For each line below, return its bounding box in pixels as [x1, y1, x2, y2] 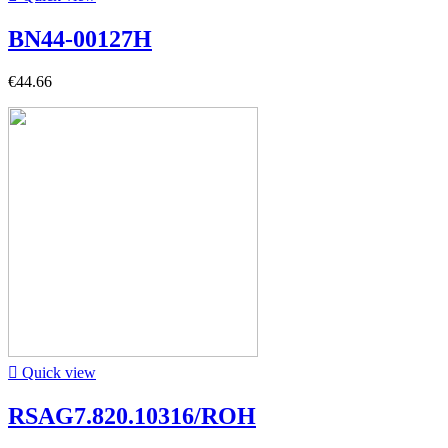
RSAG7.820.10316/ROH [8, 402, 256, 429]
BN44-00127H [8, 25, 152, 52]
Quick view [18, 363, 96, 381]
